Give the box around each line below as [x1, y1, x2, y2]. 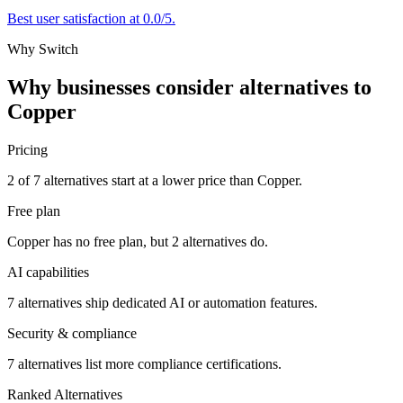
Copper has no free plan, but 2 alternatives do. [7, 233, 268, 249]
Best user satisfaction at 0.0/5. [7, 10, 175, 26]
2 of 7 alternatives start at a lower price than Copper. [7, 172, 302, 188]
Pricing [7, 141, 48, 157]
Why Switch [7, 40, 78, 57]
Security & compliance [7, 325, 137, 341]
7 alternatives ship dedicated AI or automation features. [7, 294, 318, 310]
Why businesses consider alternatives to [7, 75, 372, 99]
